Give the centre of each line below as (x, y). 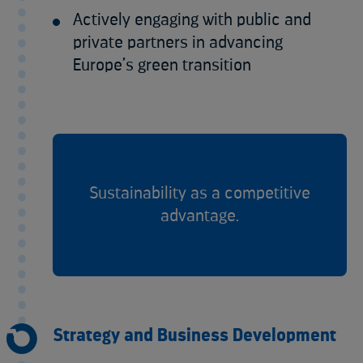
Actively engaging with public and (192, 19)
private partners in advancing (178, 42)
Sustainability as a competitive (200, 193)
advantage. (200, 216)
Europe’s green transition (162, 65)
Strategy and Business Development (194, 335)
